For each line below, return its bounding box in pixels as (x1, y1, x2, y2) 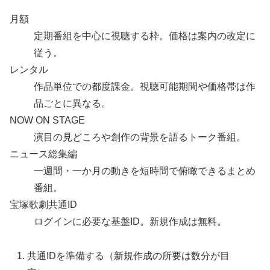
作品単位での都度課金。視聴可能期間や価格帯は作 (34, 81, 256, 92)
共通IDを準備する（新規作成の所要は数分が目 (27, 250, 230, 261)
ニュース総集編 (10, 148, 77, 159)
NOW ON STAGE (10, 115, 85, 125)
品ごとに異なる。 (34, 98, 111, 108)
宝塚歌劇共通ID (10, 199, 77, 210)
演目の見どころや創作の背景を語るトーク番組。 (34, 131, 246, 142)
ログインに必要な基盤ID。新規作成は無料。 (34, 216, 227, 227)
